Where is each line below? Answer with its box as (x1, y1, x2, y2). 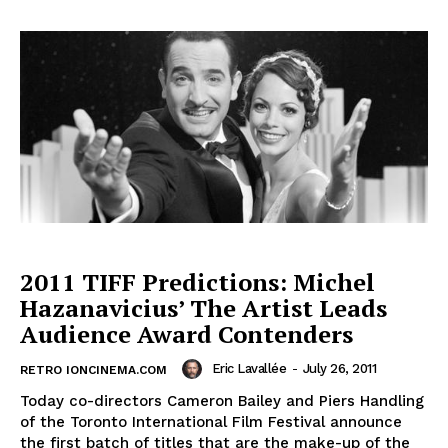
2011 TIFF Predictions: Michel (20, 265, 375, 298)
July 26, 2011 (302, 360, 376, 376)
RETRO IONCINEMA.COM (20, 362, 167, 377)
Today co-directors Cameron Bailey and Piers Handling (20, 391, 424, 410)
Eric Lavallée (211, 360, 286, 376)
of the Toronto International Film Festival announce (20, 412, 402, 431)
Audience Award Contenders (20, 317, 353, 350)
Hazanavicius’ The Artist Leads (20, 291, 387, 324)
